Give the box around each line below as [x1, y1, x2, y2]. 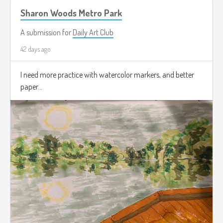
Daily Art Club [73, 27, 113, 37]
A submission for [20, 27, 73, 37]
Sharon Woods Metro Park [20, 6, 122, 18]
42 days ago [20, 44, 51, 53]
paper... [20, 81, 42, 92]
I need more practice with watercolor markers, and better [20, 69, 194, 80]
